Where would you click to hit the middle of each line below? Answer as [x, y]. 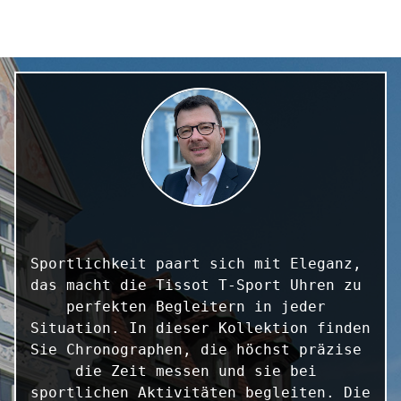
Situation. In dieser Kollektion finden [200, 328]
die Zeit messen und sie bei [196, 371]
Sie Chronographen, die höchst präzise [196, 350]
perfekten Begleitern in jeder [196, 307]
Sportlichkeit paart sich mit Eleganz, [196, 264]
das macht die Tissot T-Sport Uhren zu [196, 286]
